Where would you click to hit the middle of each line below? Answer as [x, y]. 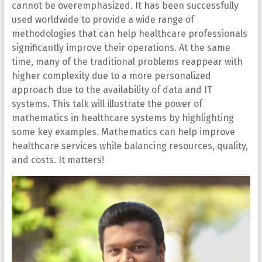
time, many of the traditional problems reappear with [127, 62]
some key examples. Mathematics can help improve [123, 132]
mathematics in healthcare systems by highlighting [123, 118]
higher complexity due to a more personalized [111, 76]
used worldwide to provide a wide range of [103, 20]
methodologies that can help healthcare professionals [129, 34]
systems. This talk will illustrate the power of [107, 104]
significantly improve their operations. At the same [121, 48]
